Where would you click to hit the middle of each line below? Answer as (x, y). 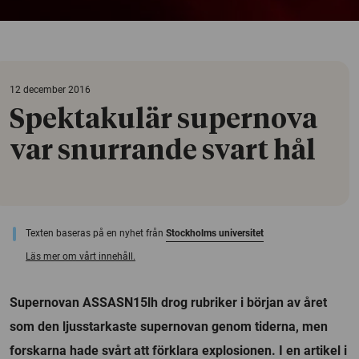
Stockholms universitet (215, 233)
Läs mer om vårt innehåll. (81, 256)
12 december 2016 (50, 89)
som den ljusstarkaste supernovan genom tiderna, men (169, 326)
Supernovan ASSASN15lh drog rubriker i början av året (168, 302)
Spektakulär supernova (163, 120)
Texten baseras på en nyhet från (96, 233)
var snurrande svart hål (163, 151)
